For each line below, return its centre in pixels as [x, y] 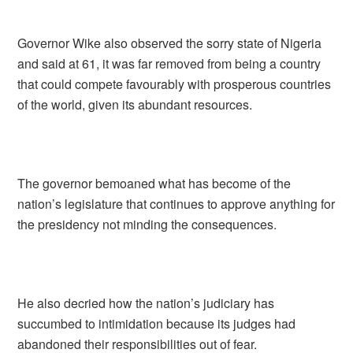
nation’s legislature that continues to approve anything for [176, 204]
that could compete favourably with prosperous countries [175, 84]
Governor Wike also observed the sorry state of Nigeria [170, 43]
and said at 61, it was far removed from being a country [169, 63]
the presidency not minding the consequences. [147, 224]
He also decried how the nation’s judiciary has [146, 303]
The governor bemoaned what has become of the [154, 183]
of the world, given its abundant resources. [135, 104]
